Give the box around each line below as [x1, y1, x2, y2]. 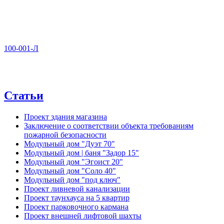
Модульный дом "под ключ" [24, 175, 120, 184]
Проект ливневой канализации [24, 184, 130, 193]
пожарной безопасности [24, 130, 106, 139]
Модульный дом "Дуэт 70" [24, 139, 115, 148]
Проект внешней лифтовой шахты [24, 211, 141, 220]
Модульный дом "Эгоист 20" [24, 157, 123, 166]
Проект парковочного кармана [24, 202, 128, 211]
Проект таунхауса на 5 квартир [24, 193, 129, 202]
